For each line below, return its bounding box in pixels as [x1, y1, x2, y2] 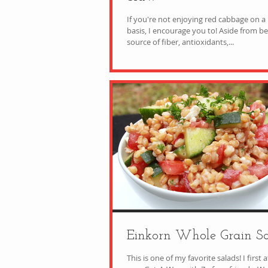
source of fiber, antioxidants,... [127, 36, 234, 47]
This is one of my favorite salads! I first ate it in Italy [127, 252, 243, 263]
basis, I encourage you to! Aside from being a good [127, 25, 219, 36]
